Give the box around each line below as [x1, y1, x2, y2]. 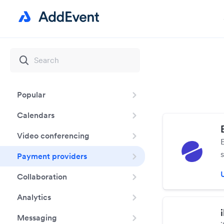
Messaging [17, 212, 57, 222]
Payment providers [17, 151, 87, 161]
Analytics [17, 192, 51, 202]
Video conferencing [17, 130, 89, 140]
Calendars [17, 110, 54, 120]
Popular [17, 89, 45, 99]
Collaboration [17, 171, 67, 181]
